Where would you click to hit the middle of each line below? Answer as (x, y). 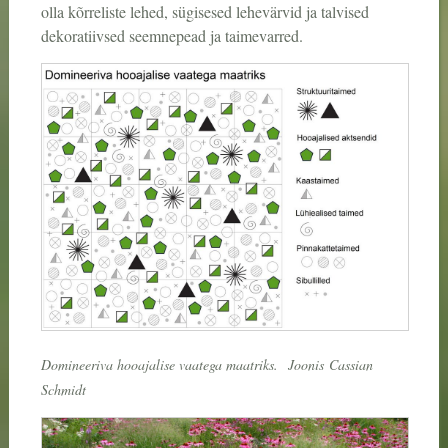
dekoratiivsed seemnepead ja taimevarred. (171, 36)
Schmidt (63, 389)
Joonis (305, 364)
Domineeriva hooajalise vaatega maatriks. (161, 364)
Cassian (350, 364)
